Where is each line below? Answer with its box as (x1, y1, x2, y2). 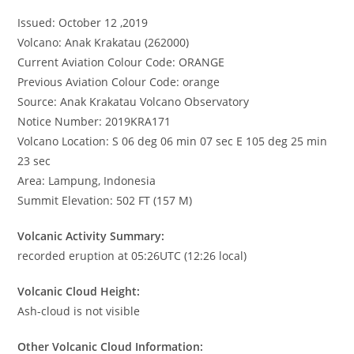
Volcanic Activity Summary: (17, 228, 165, 244)
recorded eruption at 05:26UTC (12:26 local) (17, 248, 247, 264)
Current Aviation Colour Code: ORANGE (17, 55, 225, 70)
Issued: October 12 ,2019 (17, 15, 152, 31)
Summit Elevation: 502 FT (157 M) (17, 193, 193, 209)
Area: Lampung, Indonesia (17, 173, 156, 189)
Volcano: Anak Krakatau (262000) (17, 35, 190, 51)
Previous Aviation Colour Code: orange (17, 74, 220, 90)
